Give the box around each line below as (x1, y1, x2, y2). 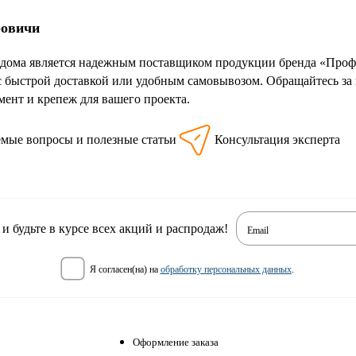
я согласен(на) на (95, 264, 161, 276)
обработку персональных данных (160, 264, 292, 276)
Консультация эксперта (215, 132, 340, 146)
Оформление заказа (133, 335, 219, 348)
